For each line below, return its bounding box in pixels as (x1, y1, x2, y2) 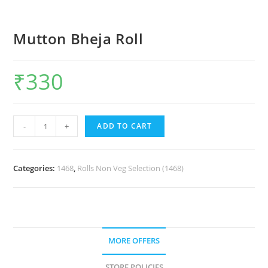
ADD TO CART (97, 121, 153, 132)
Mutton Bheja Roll (13, 29, 144, 49)
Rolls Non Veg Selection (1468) (77, 163, 184, 174)
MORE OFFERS (108, 236, 160, 246)
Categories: (13, 163, 57, 174)
